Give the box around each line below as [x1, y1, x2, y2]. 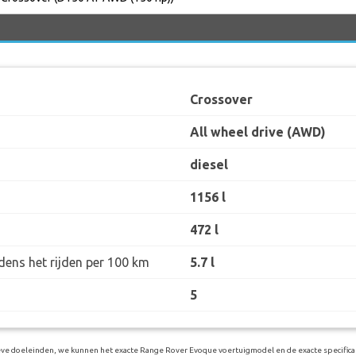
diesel [190, 157, 228, 172]
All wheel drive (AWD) [190, 124, 326, 139]
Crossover [190, 91, 253, 106]
